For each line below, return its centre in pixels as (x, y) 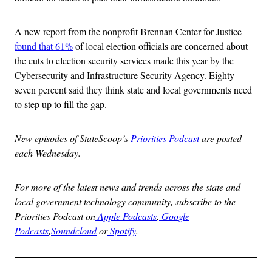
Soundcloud (74, 231)
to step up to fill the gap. (61, 104)
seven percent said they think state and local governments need (133, 90)
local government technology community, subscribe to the (125, 202)
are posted (220, 138)
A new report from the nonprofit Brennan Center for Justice (128, 32)
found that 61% (44, 46)
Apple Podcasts (126, 216)
